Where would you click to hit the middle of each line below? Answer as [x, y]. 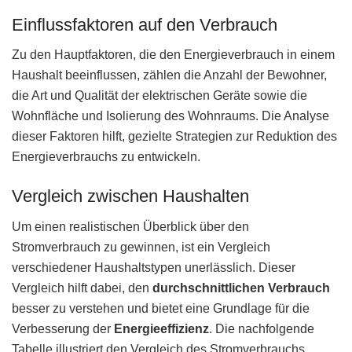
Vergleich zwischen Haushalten [130, 196]
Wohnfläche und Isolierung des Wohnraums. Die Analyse [170, 116]
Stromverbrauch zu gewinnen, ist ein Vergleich [141, 247]
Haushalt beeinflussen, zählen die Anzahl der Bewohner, [169, 75]
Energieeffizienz [161, 328]
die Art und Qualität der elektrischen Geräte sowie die [159, 96]
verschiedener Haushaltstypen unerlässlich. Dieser [154, 267]
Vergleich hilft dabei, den [82, 288]
